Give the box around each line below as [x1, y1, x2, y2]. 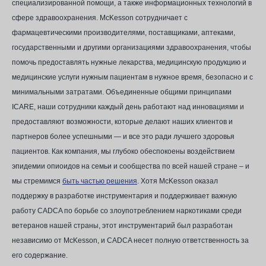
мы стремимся [12, 177, 62, 185]
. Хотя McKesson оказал [137, 177, 218, 185]
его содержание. [12, 251, 68, 259]
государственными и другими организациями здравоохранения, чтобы [12, 43, 251, 52]
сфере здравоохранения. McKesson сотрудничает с [12, 14, 188, 22]
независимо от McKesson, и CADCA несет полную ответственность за [12, 236, 249, 245]
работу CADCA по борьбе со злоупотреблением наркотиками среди [12, 207, 242, 215]
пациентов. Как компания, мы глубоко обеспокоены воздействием [12, 147, 235, 156]
